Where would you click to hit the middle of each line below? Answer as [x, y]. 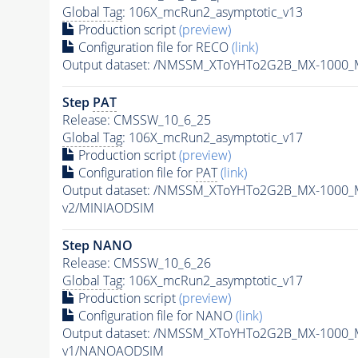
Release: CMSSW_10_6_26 [136, 263]
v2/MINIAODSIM [108, 208]
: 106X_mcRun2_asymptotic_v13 [212, 12]
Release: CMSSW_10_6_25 [136, 120]
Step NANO [97, 246]
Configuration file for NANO [155, 316]
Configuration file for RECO [153, 48]
